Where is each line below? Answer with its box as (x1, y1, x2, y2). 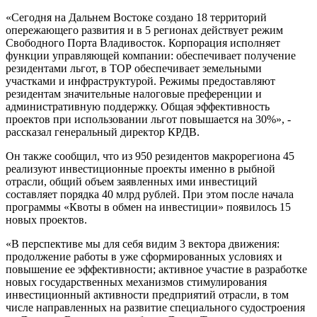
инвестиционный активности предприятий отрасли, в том (6, 288, 289, 301)
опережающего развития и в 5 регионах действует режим (6, 23, 283, 36)
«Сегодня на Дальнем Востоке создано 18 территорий (6, 11, 267, 23)
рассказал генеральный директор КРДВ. (6, 125, 202, 138)
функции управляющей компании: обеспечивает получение (6, 49, 296, 62)
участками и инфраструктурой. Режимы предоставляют (6, 74, 275, 87)
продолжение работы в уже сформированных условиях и (6, 250, 282, 263)
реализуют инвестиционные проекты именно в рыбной (6, 162, 275, 175)
